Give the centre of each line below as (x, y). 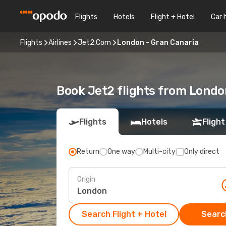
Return (88, 152)
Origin (86, 179)
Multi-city (159, 152)
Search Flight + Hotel (124, 214)
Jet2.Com (94, 42)
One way (121, 152)
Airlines (60, 42)
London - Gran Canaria (158, 42)
